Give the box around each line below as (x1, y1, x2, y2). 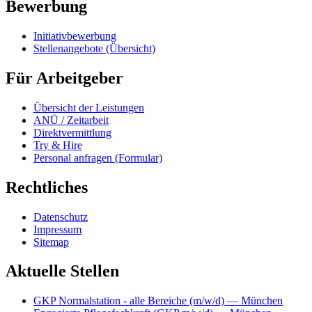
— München (224, 295, 283, 307)
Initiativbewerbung (33, 29, 116, 42)
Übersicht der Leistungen (33, 101, 144, 114)
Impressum (33, 223, 81, 235)
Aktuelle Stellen (6, 262, 119, 281)
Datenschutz (33, 210, 88, 223)
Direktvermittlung (33, 126, 111, 139)
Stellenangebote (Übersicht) (33, 42, 155, 54)
